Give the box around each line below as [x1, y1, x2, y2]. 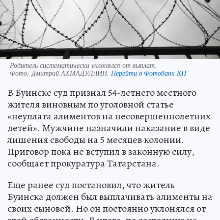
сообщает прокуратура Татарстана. [7, 157, 160, 170]
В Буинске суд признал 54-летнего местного [7, 86, 196, 100]
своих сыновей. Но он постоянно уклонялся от [7, 202, 206, 216]
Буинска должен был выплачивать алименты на [7, 190, 213, 204]
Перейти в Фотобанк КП [111, 68, 186, 78]
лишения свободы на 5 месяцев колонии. [7, 133, 184, 147]
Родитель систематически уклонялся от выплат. [10, 60, 157, 70]
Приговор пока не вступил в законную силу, [7, 145, 194, 159]
